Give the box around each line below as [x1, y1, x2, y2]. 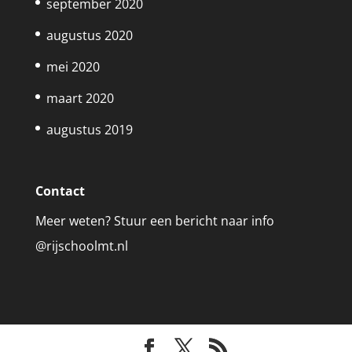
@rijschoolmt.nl [35, 236, 128, 255]
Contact [35, 181, 85, 200]
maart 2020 [46, 90, 114, 108]
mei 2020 [46, 58, 100, 76]
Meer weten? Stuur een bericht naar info [35, 211, 274, 229]
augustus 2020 [46, 27, 133, 45]
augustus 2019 [46, 121, 133, 139]
